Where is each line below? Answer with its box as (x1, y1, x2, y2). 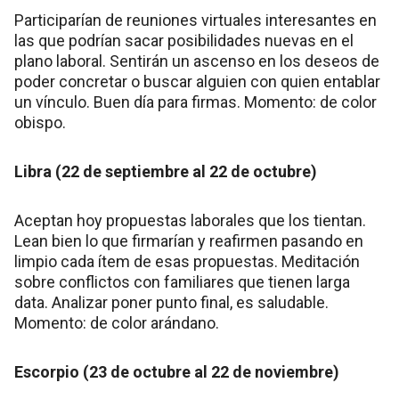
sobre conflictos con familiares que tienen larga (14, 273, 350, 292)
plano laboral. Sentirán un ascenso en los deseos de (14, 52, 379, 71)
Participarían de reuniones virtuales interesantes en (14, 11, 377, 30)
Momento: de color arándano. (14, 313, 219, 333)
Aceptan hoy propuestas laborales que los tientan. (14, 211, 366, 231)
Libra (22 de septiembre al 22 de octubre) (14, 162, 317, 182)
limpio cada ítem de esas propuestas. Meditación (14, 252, 360, 272)
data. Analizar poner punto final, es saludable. (14, 293, 329, 313)
